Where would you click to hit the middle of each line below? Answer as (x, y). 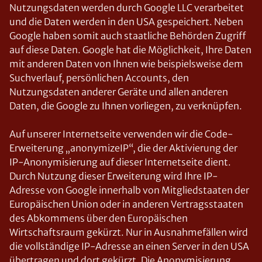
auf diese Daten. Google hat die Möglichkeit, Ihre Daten (130, 50)
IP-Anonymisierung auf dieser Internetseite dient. (120, 162)
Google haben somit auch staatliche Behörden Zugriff (128, 36)
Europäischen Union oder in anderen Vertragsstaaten (126, 204)
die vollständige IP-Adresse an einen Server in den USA (129, 246)
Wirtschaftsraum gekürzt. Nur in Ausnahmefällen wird (129, 232)
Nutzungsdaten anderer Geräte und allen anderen (119, 92)
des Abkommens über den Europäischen (99, 218)
